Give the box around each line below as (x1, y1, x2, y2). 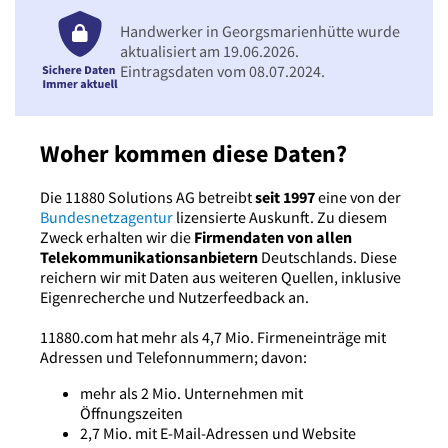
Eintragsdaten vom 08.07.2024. (120, 61, 325, 82)
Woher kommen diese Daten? (40, 138, 347, 170)
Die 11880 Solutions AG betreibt (40, 187, 255, 208)
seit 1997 (255, 187, 315, 208)
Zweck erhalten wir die (40, 227, 194, 248)
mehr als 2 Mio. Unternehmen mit (80, 383, 303, 404)
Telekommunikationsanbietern (40, 247, 258, 268)
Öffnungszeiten (80, 403, 183, 424)
